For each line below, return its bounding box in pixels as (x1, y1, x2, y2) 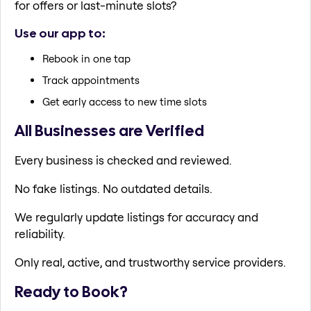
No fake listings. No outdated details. (15, 180, 212, 196)
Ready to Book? (15, 281, 128, 303)
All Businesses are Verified (15, 120, 204, 142)
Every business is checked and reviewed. (15, 152, 232, 167)
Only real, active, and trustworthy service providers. (15, 254, 286, 269)
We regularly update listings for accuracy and (15, 209, 258, 224)
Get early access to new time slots (42, 95, 207, 109)
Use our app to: (15, 24, 106, 41)
